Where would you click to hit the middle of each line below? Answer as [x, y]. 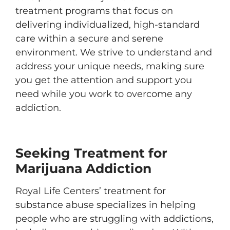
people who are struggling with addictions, [114, 219]
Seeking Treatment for [91, 153]
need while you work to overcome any [104, 94]
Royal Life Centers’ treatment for [91, 191]
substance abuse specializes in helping [106, 205]
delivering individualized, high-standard [108, 25]
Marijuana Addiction [83, 168]
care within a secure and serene [89, 39]
